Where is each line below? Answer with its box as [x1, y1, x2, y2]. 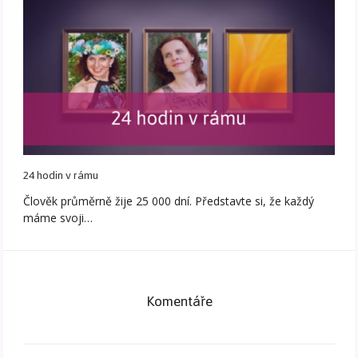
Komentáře [145, 287, 213, 315]
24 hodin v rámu [23, 164, 99, 186]
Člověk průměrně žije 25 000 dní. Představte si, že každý [23, 193, 315, 209]
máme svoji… [23, 209, 93, 225]
